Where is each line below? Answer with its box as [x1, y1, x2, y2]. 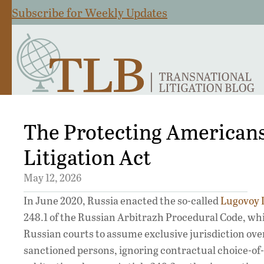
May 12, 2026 [24, 170, 81, 185]
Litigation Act [24, 142, 151, 171]
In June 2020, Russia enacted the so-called [24, 193, 220, 208]
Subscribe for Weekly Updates [12, 4, 167, 21]
